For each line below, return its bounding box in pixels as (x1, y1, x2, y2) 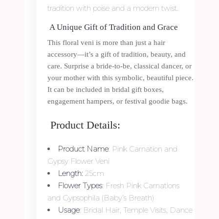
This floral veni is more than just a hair (47, 38, 165, 46)
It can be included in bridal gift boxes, (47, 85, 164, 93)
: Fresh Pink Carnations (102, 180, 179, 190)
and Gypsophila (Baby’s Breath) (47, 193, 154, 202)
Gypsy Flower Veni (47, 156, 109, 166)
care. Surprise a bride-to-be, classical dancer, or (47, 62, 192, 70)
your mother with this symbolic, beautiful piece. (47, 73, 194, 82)
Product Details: (47, 118, 120, 131)
